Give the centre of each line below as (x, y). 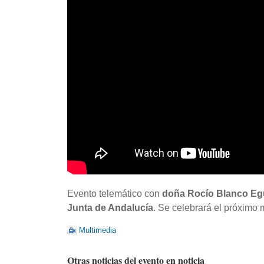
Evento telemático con (115, 194)
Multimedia (98, 230)
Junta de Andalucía (110, 208)
